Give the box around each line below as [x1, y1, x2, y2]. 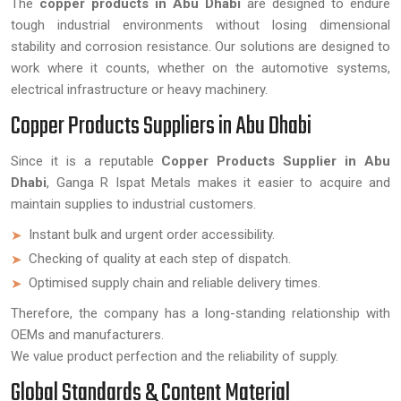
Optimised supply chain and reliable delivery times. [29, 275, 320, 291]
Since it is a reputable [11, 153, 162, 169]
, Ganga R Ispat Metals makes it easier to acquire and [47, 175, 390, 191]
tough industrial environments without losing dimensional [11, 17, 390, 33]
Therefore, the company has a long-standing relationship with [11, 305, 390, 321]
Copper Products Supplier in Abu [161, 153, 391, 169]
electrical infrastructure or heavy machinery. [11, 81, 268, 98]
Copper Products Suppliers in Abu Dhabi [11, 107, 311, 146]
